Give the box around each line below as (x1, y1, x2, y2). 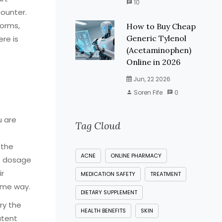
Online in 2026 (126, 57, 180, 67)
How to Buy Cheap (126, 21, 196, 31)
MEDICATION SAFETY (81, 170, 135, 178)
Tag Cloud (75, 119, 120, 132)
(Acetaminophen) (126, 45, 191, 55)
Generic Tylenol (126, 33, 186, 43)
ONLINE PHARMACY (111, 152, 162, 160)
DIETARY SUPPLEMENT (81, 188, 137, 196)
